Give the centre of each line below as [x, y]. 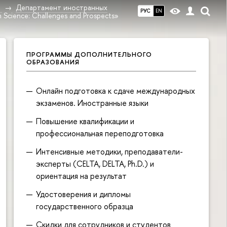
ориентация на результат [82, 176]
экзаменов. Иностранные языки [92, 103]
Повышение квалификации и [85, 121]
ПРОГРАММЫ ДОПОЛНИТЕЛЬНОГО [89, 54]
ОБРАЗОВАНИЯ [53, 62]
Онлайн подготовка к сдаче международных [116, 90]
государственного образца [85, 206]
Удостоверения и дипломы [84, 194]
